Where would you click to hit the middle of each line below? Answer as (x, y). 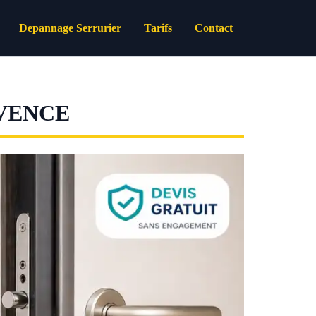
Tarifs (158, 28)
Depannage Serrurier (70, 28)
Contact (214, 28)
